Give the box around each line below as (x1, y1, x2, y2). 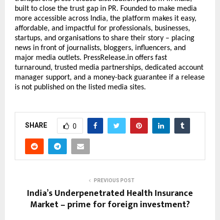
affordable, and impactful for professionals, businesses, (15, 25, 190, 33)
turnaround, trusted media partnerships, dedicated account (15, 64, 203, 72)
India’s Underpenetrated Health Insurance (27, 186, 193, 201)
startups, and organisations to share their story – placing (15, 34, 194, 43)
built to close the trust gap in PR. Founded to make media (15, 5, 197, 13)
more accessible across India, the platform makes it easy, (15, 15, 196, 23)
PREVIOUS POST (93, 178, 135, 184)
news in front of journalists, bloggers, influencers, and (15, 44, 186, 53)
